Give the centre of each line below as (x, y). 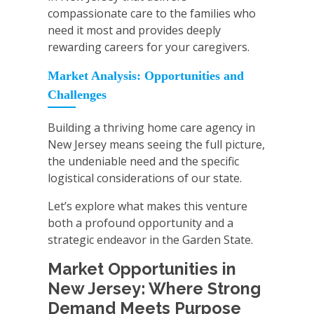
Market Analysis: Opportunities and (146, 76)
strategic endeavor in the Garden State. (150, 240)
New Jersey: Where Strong (154, 289)
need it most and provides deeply (134, 30)
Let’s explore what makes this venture (148, 206)
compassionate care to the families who (152, 14)
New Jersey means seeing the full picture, (156, 145)
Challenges (77, 95)
